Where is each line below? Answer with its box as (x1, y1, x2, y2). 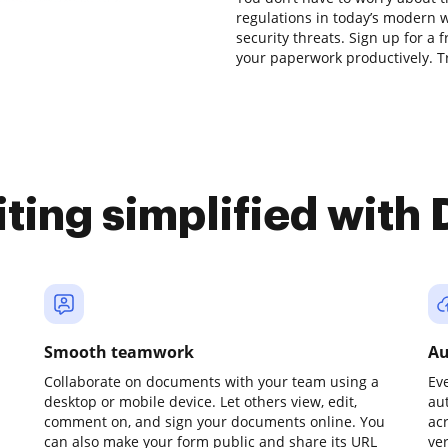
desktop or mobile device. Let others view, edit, (44, 392, 357, 411)
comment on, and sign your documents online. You (44, 412, 385, 431)
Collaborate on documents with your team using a (44, 372, 379, 391)
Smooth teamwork (44, 341, 194, 363)
